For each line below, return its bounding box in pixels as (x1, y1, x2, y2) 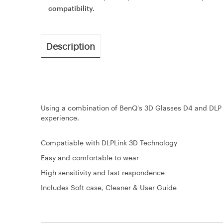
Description (46, 40, 95, 52)
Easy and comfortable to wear (41, 153, 139, 162)
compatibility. (48, 4, 95, 12)
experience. (41, 113, 79, 122)
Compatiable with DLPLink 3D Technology (41, 138, 177, 147)
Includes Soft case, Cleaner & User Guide (41, 183, 177, 192)
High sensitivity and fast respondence (41, 168, 165, 177)
